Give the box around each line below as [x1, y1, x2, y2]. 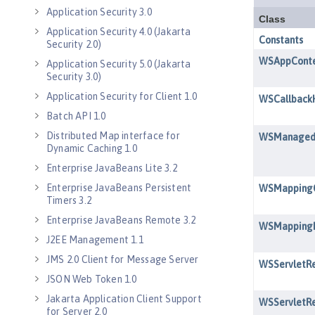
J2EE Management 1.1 [46, 234, 143, 245]
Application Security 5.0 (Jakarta [46, 58, 191, 70]
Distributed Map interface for [46, 130, 180, 141]
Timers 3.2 [46, 195, 91, 206]
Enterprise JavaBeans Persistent [46, 182, 192, 193]
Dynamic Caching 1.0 [46, 143, 137, 154]
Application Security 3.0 [46, 6, 152, 18]
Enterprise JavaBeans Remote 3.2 [46, 214, 196, 226]
